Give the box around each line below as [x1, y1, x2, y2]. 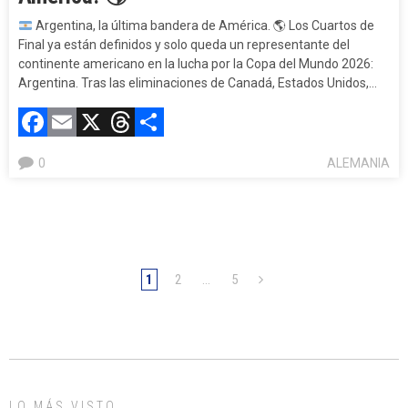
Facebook [47, 105, 168, 140]
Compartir [164, 105, 292, 140]
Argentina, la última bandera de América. [32, 18, 273, 34]
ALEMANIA [327, 156, 390, 171]
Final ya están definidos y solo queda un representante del [18, 37, 350, 53]
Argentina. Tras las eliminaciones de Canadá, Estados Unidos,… [18, 76, 377, 91]
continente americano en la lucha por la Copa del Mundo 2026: [18, 56, 373, 72]
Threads [135, 105, 238, 140]
